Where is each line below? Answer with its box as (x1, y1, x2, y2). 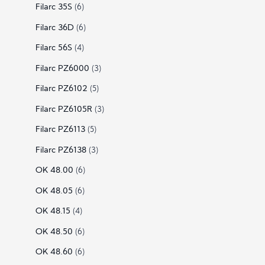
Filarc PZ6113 (35, 125, 85, 135)
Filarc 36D (35, 23, 74, 33)
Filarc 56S (35, 44, 72, 53)
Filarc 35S (35, 3, 72, 12)
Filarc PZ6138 (35, 146, 86, 155)
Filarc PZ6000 (35, 64, 89, 73)
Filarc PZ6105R (35, 105, 92, 114)
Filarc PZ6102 (35, 85, 88, 94)
